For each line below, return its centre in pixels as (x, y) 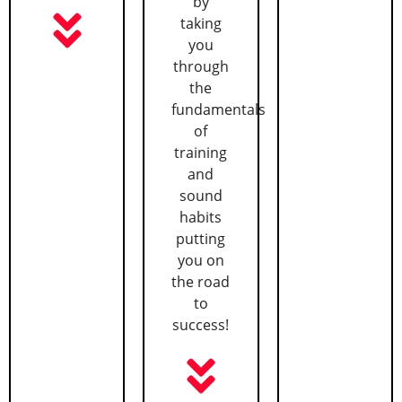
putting (201, 239)
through (201, 67)
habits (201, 218)
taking (201, 24)
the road (201, 282)
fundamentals (219, 110)
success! (201, 325)
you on (201, 261)
